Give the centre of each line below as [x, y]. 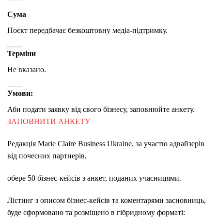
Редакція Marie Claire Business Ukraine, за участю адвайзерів [106, 143]
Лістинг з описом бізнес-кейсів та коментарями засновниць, [107, 200]
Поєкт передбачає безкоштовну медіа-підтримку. [87, 30]
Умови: [20, 93]
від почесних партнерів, [47, 155]
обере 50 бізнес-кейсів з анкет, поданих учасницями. [94, 178]
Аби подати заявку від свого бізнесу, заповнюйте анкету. [101, 109]
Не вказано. [27, 70]
